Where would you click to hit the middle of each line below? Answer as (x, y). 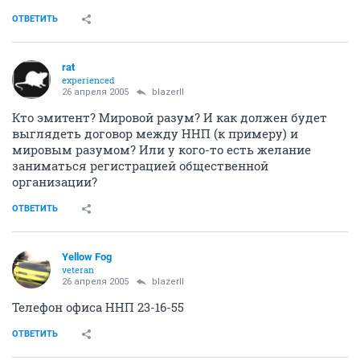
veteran (78, 269)
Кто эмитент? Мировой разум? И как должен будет (170, 117)
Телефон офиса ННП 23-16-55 (98, 307)
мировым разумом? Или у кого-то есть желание (162, 149)
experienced (88, 80)
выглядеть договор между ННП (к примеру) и (155, 133)
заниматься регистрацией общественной (140, 165)
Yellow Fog (87, 256)
